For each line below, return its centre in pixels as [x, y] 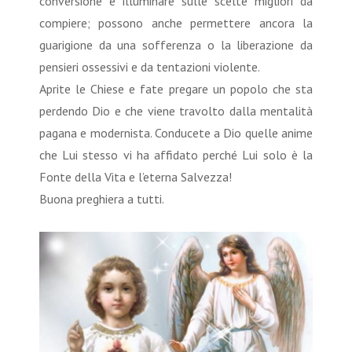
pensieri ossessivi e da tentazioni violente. [151, 66]
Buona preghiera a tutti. [103, 198]
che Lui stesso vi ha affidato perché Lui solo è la [176, 154]
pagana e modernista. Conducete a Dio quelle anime [176, 132]
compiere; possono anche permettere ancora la [176, 22]
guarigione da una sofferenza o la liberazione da [176, 44]
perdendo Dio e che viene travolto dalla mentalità [176, 110]
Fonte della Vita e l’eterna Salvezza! [137, 176]
